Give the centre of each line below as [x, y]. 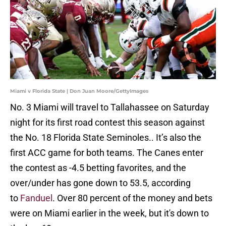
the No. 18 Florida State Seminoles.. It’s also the [106, 138]
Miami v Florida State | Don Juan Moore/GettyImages [79, 91]
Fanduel [36, 198]
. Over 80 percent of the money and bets [132, 198]
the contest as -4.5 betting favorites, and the [98, 168]
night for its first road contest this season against [107, 123]
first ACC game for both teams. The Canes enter [107, 153]
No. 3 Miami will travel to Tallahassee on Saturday [110, 107]
